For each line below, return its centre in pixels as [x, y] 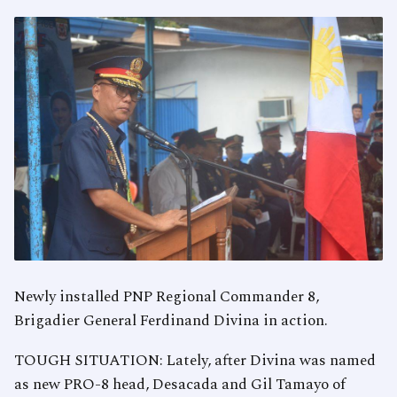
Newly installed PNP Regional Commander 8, [167, 297]
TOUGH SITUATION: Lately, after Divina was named [195, 361]
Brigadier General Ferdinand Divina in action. [171, 321]
